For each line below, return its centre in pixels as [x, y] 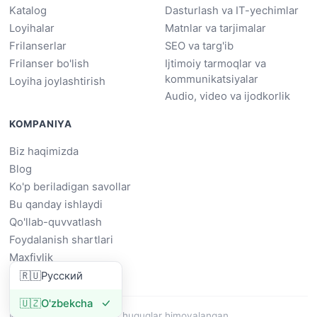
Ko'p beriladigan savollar [70, 186]
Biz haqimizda [44, 151]
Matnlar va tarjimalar [215, 29]
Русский [62, 276]
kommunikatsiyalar [211, 80]
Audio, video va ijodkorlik [227, 97]
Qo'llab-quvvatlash [55, 222]
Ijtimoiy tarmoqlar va [215, 64]
